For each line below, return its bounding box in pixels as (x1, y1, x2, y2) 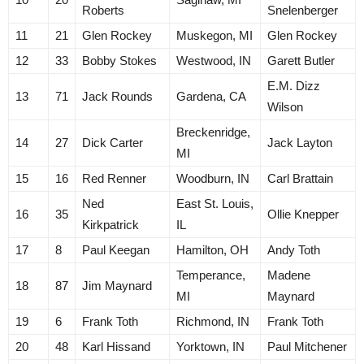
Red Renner (82, 171, 146, 185)
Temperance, (176, 268, 245, 282)
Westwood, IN (176, 54, 251, 67)
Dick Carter (82, 136, 143, 149)
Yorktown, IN (176, 340, 245, 353)
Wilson (267, 100, 303, 114)
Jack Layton (267, 136, 332, 149)
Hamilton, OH (176, 243, 249, 257)
